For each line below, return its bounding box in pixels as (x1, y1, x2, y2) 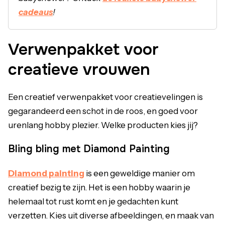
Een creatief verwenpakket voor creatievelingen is (8, 91, 203, 102)
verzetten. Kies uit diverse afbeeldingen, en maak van (8, 210, 214, 220)
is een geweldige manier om (84, 168, 195, 178)
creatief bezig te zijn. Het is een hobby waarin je (8, 182, 190, 192)
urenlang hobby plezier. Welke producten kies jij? (8, 120, 198, 130)
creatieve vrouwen (8, 59, 150, 80)
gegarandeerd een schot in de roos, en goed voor (8, 105, 198, 116)
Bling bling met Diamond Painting (8, 142, 170, 155)
